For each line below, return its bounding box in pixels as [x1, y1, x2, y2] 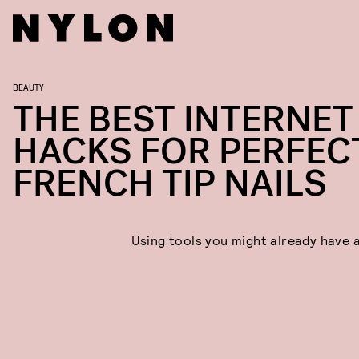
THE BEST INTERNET [13, 96, 353, 143]
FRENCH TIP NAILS [13, 160, 327, 208]
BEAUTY [13, 81, 44, 92]
